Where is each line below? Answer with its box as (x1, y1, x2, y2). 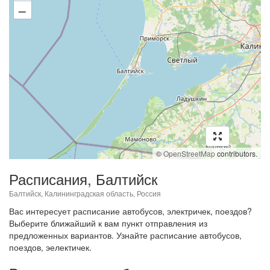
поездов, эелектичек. (9, 241, 92, 253)
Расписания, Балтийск (9, 168, 158, 189)
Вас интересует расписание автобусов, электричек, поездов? (9, 205, 252, 217)
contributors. (215, 148, 257, 159)
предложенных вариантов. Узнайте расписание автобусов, (9, 229, 242, 241)
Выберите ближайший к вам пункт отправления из (9, 217, 207, 229)
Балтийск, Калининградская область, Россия (9, 188, 161, 198)
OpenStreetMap (163, 148, 215, 159)
